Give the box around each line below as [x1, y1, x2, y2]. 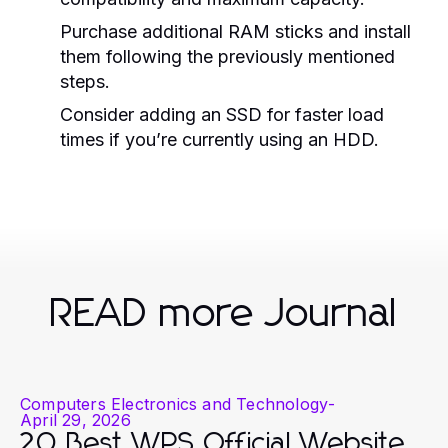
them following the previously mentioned [60, 45, 395, 67]
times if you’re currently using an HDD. [60, 128, 379, 150]
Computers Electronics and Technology [20, 393, 329, 414]
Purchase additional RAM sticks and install [60, 20, 411, 42]
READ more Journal [50, 293, 398, 334]
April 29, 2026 [20, 409, 131, 430]
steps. [60, 70, 110, 92]
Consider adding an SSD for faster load [60, 103, 384, 125]
